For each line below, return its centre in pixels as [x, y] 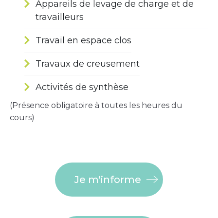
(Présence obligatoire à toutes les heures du [96, 106]
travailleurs [60, 17]
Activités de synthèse [82, 87]
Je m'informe [108, 180]
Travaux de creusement [88, 64]
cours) [22, 118]
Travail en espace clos [83, 41]
